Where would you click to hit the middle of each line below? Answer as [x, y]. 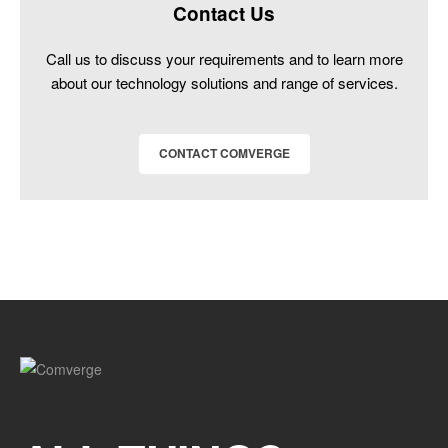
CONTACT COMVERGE [224, 153]
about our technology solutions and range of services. [224, 82]
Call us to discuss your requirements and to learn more [224, 58]
